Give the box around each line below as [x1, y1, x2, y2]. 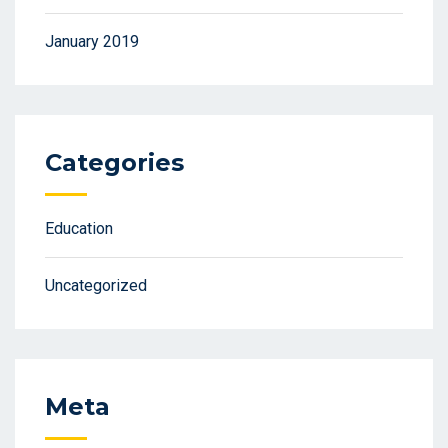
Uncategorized [45, 276, 147, 296]
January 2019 [45, 32, 139, 52]
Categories [45, 148, 184, 178]
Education [45, 219, 113, 239]
